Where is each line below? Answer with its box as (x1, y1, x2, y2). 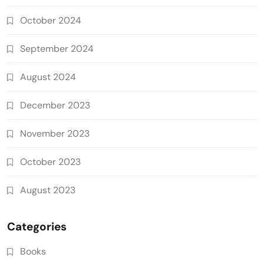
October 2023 (20, 155, 81, 168)
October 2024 (20, 14, 81, 27)
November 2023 (20, 127, 90, 140)
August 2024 (20, 70, 76, 83)
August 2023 (20, 183, 75, 196)
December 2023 (20, 98, 90, 111)
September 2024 (20, 42, 94, 55)
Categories (7, 219, 67, 234)
